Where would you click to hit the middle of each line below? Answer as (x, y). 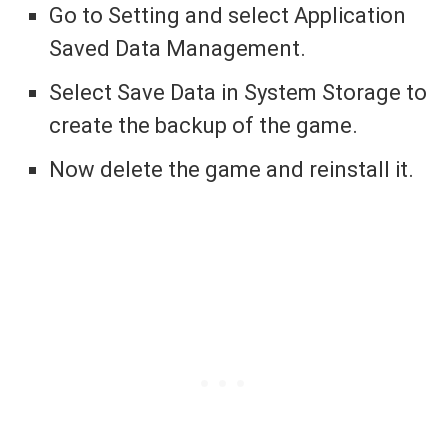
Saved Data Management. (178, 49)
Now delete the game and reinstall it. (232, 170)
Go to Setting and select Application (228, 16)
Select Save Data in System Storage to (238, 93)
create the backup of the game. (204, 126)
